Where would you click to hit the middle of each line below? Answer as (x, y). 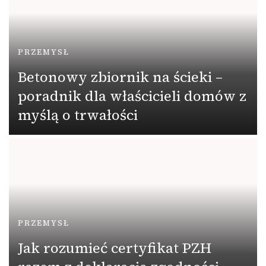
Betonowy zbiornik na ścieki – (120, 77)
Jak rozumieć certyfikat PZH (115, 248)
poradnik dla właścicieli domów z (132, 96)
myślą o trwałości (78, 115)
